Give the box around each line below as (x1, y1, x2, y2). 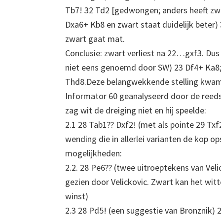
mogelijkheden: (65, 147, 122, 159)
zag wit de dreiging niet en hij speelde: (65, 105, 206, 116)
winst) (65, 190, 88, 202)
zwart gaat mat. (65, 33, 125, 45)
